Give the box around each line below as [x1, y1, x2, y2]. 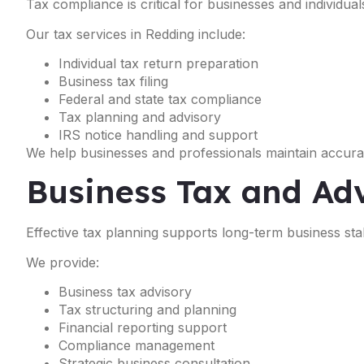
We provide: [26, 253, 99, 271]
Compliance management [58, 337, 214, 354]
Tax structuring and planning [58, 301, 236, 318]
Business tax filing [58, 72, 168, 89]
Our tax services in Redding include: [26, 25, 245, 42]
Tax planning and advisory [58, 108, 221, 125]
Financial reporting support [58, 319, 227, 336]
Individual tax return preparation [58, 54, 258, 71]
